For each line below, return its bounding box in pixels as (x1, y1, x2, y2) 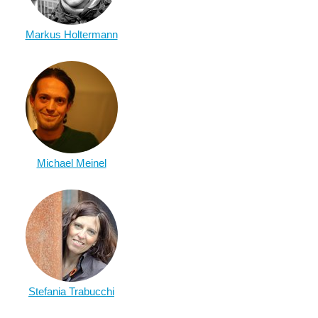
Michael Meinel (36, 157, 106, 169)
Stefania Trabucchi (28, 285, 114, 297)
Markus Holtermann (25, 28, 118, 40)
